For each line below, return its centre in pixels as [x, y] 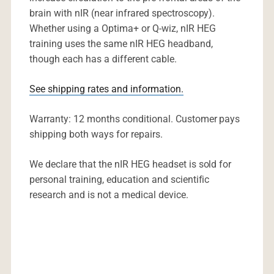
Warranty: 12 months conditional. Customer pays [135, 119]
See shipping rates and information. [106, 89]
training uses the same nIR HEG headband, [121, 44]
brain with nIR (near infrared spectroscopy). [122, 13]
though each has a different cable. [103, 59]
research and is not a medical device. [109, 195]
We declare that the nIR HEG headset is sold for [130, 165]
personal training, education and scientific [119, 180]
